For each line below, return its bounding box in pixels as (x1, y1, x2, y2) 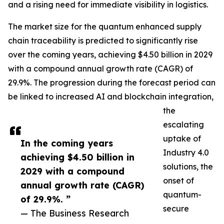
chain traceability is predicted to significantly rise (8, 35, 198, 46)
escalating (163, 119, 204, 130)
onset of (163, 175, 194, 186)
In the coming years (20, 137, 113, 149)
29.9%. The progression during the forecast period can (8, 77, 215, 88)
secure (163, 203, 189, 214)
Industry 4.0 (163, 147, 209, 158)
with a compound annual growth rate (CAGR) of (8, 63, 193, 74)
